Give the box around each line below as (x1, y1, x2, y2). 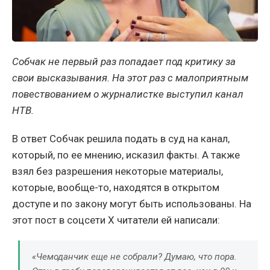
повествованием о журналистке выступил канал (12, 87, 243, 100)
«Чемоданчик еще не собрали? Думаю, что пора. (32, 251, 237, 262)
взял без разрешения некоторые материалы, (12, 165, 223, 177)
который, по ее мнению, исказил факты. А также (12, 148, 240, 161)
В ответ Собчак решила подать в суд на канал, (12, 132, 230, 145)
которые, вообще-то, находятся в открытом (12, 181, 219, 193)
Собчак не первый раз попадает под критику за (12, 55, 236, 67)
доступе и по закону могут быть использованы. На (12, 197, 251, 210)
